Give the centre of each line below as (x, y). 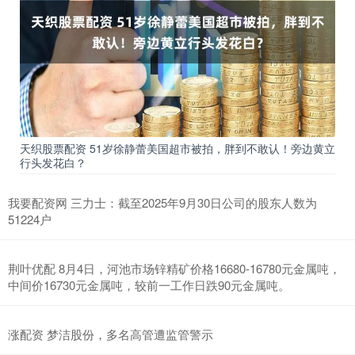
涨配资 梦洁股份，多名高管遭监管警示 (111, 334)
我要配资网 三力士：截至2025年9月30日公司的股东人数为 (162, 203)
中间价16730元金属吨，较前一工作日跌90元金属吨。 (149, 285)
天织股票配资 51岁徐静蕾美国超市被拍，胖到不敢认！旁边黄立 (177, 149)
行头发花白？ (53, 163)
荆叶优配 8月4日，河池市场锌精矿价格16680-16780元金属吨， (174, 269)
